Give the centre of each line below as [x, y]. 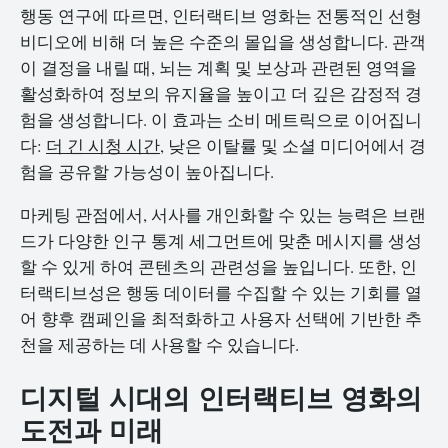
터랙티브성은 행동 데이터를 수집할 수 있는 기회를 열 [221, 293]
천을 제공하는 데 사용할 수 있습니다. [159, 345]
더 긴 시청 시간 [103, 146]
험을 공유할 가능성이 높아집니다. [147, 172]
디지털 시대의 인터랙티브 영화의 [221, 396]
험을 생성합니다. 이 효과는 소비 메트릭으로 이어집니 [221, 120]
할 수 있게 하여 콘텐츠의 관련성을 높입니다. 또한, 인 [218, 267]
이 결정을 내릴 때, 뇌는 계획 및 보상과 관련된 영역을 [218, 68]
